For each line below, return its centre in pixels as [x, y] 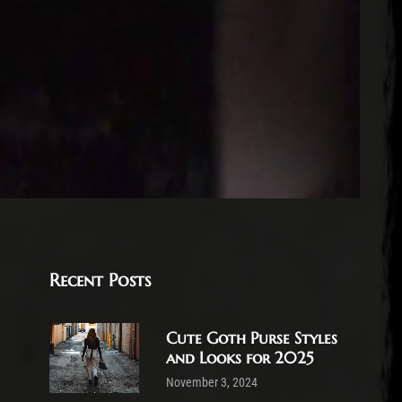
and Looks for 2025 [240, 358]
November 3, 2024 [212, 383]
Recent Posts [100, 280]
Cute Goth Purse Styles [252, 338]
